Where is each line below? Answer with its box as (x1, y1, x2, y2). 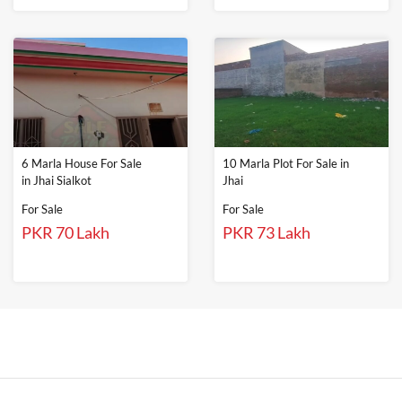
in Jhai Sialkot (22, 173, 92, 188)
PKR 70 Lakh (22, 223, 109, 243)
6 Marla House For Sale (22, 156, 142, 171)
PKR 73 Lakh (223, 223, 310, 243)
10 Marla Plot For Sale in (223, 156, 349, 171)
